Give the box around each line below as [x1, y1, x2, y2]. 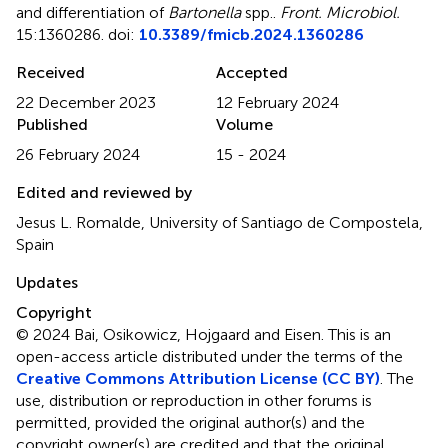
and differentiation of [16, 2, 168, 22]
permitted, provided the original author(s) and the [16, 412, 365, 432]
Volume [216, 114, 273, 134]
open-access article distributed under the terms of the [16, 346, 403, 366]
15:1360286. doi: [16, 24, 139, 44]
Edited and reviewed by [16, 182, 192, 202]
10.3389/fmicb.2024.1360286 [139, 24, 364, 44]
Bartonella [168, 2, 241, 22]
